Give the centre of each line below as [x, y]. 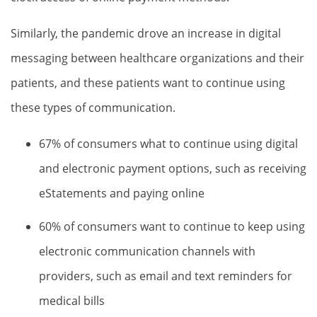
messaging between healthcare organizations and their [157, 58]
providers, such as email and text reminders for [166, 276]
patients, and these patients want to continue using [148, 83]
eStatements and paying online [122, 193]
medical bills [72, 301]
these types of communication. [93, 108]
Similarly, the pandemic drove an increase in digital [146, 33]
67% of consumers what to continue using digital [168, 144]
